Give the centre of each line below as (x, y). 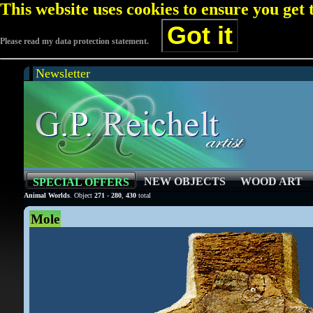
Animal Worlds (47, 195)
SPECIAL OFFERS (81, 182)
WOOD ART (271, 181)
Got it (200, 35)
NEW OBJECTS (185, 181)
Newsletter (63, 73)
